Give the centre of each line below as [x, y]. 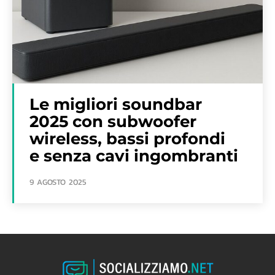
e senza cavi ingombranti [134, 156]
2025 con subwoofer [113, 121]
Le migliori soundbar [116, 104]
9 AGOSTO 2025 [58, 182]
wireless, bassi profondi [127, 138]
